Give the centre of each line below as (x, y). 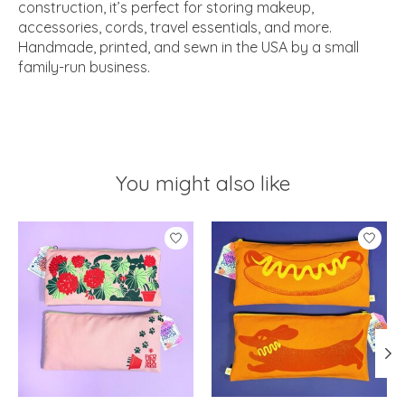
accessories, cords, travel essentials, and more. (175, 27)
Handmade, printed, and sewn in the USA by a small (188, 47)
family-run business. (84, 66)
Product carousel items (95, 230)
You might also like (202, 183)
